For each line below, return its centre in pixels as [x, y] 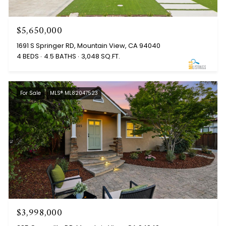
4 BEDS [27, 56]
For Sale [30, 93]
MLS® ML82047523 [74, 93]
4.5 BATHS [60, 56]
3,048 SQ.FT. [100, 56]
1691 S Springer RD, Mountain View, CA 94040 [88, 45]
